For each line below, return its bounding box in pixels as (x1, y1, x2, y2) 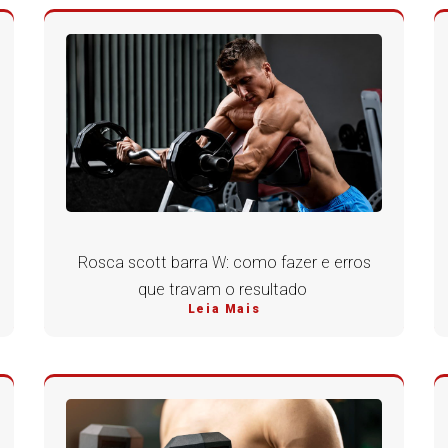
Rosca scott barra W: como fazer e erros (77, 253, 371, 273)
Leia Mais (187, 302, 261, 317)
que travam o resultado (137, 280, 311, 300)
